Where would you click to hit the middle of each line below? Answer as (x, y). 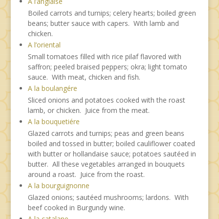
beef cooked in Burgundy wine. (76, 207)
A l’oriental (44, 44)
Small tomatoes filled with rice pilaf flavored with (104, 56)
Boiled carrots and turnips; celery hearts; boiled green (112, 13)
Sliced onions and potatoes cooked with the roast (106, 100)
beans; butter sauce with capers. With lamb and (103, 23)
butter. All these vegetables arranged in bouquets (106, 164)
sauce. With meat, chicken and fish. (84, 77)
